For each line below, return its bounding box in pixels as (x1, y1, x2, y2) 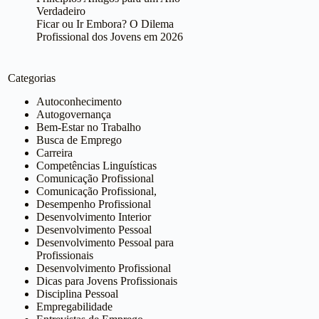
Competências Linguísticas (36, 159, 157, 172)
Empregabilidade (36, 300, 113, 313)
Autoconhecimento (36, 95, 122, 108)
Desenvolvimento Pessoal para (36, 236, 174, 249)
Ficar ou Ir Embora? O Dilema (36, 17, 174, 30)
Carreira (36, 146, 73, 159)
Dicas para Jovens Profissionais (36, 274, 178, 287)
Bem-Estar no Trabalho (36, 120, 142, 133)
